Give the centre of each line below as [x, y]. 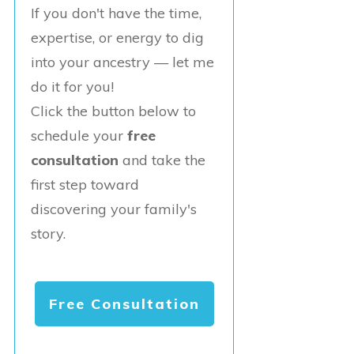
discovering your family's [114, 209]
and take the [162, 160]
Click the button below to [113, 111]
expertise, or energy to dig [117, 38]
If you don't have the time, [116, 13]
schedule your [79, 136]
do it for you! [72, 87]
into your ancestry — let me [122, 62]
